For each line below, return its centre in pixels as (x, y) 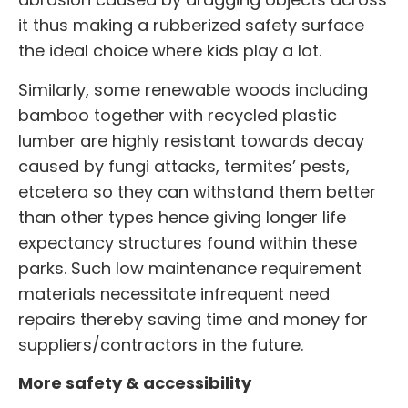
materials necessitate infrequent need (174, 293)
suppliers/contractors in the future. (161, 344)
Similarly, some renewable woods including (193, 89)
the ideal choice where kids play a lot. (170, 51)
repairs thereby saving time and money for (193, 319)
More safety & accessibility (135, 383)
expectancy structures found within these (188, 242)
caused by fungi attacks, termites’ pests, (184, 166)
